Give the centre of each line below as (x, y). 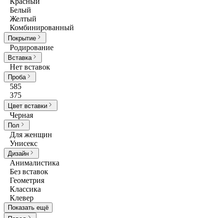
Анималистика (35, 163)
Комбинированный (42, 28)
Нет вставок (30, 67)
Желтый (23, 19)
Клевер (22, 198)
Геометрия (27, 181)
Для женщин (31, 135)
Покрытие (22, 38)
